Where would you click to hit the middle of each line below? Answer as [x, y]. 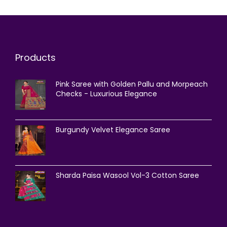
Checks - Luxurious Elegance [106, 93]
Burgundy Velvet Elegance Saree [113, 129]
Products [35, 57]
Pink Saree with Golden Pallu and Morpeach [132, 84]
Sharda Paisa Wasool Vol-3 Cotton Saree [127, 175]
